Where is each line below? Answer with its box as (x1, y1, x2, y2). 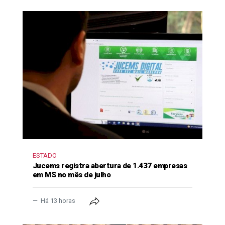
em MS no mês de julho (33, 170, 111, 180)
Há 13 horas (39, 197, 77, 205)
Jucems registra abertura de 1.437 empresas (33, 161, 187, 171)
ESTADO (33, 152, 57, 160)
